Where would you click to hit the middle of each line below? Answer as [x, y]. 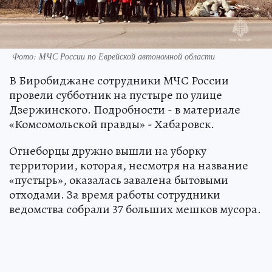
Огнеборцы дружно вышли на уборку [108, 151]
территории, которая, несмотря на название [129, 165]
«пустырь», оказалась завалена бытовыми [119, 180]
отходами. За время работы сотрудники [115, 195]
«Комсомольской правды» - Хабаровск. [112, 124]
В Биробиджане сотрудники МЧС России [119, 80]
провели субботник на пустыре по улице [116, 95]
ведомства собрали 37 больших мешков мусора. [135, 209]
